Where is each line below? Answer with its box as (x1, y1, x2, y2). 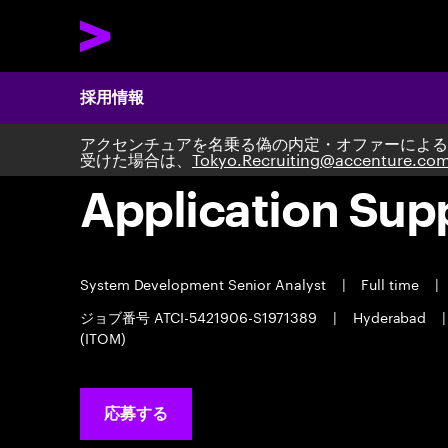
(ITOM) (80, 326, 126, 348)
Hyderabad (348, 305, 431, 327)
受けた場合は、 (80, 145, 192, 170)
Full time (357, 272, 423, 294)
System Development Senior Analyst (80, 272, 330, 294)
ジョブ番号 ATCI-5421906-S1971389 (80, 305, 322, 327)
